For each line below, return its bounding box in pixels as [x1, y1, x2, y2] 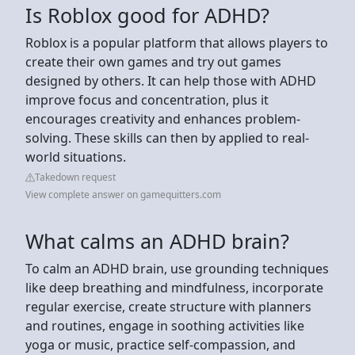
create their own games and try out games [25, 52, 281, 71]
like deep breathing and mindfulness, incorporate [25, 278, 323, 296]
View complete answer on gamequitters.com [25, 187, 221, 201]
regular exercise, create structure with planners [25, 297, 311, 315]
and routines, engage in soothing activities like [25, 316, 304, 334]
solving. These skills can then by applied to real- [25, 128, 309, 147]
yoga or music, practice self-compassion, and [25, 335, 296, 353]
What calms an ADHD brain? [25, 227, 289, 254]
